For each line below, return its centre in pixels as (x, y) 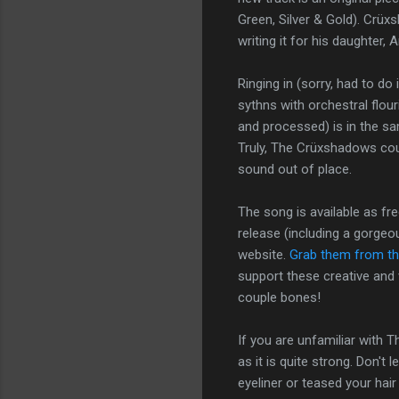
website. (264, 254)
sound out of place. (295, 169)
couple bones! (279, 297)
